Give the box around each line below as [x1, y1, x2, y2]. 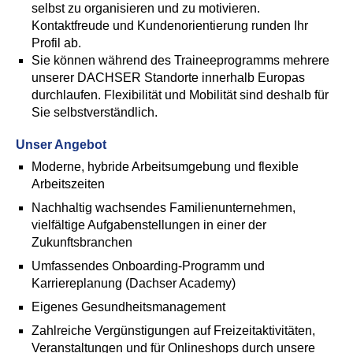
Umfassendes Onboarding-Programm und [32, 259, 265, 273]
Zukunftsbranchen [32, 236, 132, 249]
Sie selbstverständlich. [32, 106, 158, 119]
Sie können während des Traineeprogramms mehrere [32, 54, 329, 67]
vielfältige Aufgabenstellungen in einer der [32, 218, 266, 232]
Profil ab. [32, 36, 84, 50]
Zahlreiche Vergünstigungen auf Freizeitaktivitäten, [32, 324, 315, 337]
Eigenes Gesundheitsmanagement [32, 300, 225, 314]
